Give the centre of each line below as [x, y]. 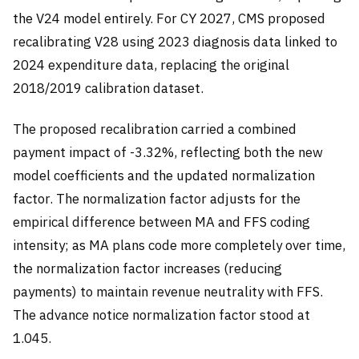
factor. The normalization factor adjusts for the [157, 199]
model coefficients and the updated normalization [164, 176]
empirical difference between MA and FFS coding [161, 222]
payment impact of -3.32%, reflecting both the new [168, 153]
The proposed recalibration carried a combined [155, 129]
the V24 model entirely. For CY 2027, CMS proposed [169, 18]
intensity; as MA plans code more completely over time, [179, 246]
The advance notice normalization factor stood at [161, 315]
